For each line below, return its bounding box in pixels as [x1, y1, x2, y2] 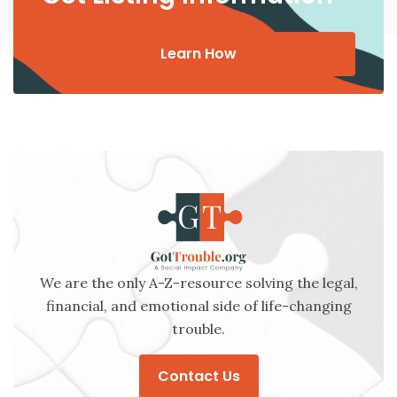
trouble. [172, 319, 225, 338]
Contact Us [157, 365, 240, 386]
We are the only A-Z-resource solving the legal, [39, 273, 358, 292]
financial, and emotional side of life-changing [45, 296, 352, 315]
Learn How [160, 43, 237, 64]
